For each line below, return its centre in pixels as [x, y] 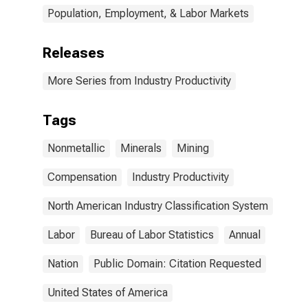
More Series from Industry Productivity [139, 81]
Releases [74, 53]
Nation [63, 264]
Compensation [82, 177]
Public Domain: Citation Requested [177, 264]
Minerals [141, 148]
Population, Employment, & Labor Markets [148, 13]
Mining [193, 148]
